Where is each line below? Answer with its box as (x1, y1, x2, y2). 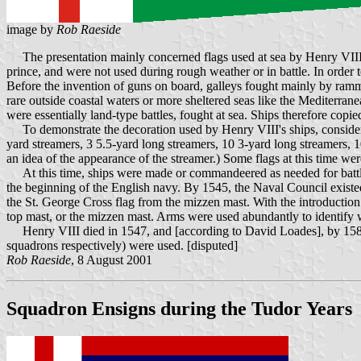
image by (6, 23, 56, 37)
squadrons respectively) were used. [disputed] (6, 239, 238, 253)
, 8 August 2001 (71, 253, 152, 268)
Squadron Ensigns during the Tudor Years (6, 298, 352, 320)
